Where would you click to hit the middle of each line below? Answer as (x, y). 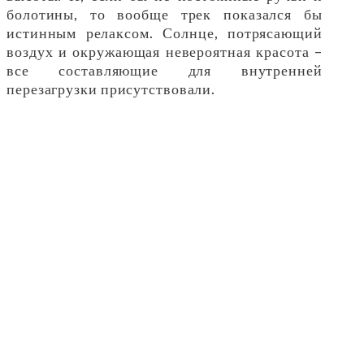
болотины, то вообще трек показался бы (165, 13)
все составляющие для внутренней (165, 69)
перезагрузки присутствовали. (111, 88)
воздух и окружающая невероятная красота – (165, 51)
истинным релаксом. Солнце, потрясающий (165, 32)
